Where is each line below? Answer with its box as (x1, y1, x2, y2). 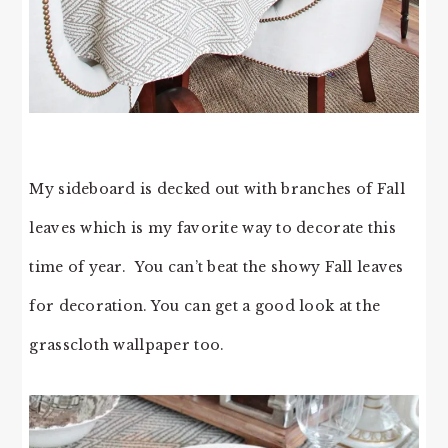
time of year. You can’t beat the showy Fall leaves (29, 258, 404, 277)
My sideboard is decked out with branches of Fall (29, 180, 405, 199)
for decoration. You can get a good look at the (29, 297, 381, 316)
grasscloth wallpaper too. (29, 336, 225, 355)
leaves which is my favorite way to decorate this (29, 219, 396, 238)
